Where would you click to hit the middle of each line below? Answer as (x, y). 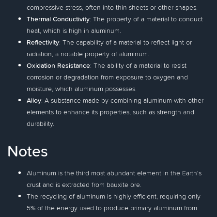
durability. (40, 124)
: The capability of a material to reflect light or (125, 42)
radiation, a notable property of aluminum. (88, 54)
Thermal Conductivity (58, 19)
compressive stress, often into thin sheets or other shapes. (112, 7)
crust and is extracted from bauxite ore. (84, 185)
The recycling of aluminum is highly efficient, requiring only (114, 196)
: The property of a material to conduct (146, 19)
